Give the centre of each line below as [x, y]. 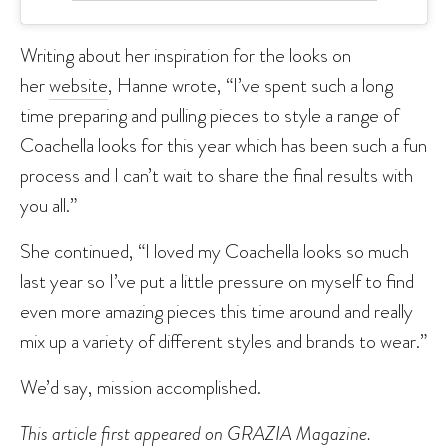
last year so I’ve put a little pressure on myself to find [217, 280]
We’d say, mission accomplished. [140, 386]
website [78, 84]
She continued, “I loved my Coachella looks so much [214, 250]
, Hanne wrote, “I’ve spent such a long [250, 84]
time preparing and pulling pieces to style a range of [209, 114]
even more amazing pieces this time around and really [216, 310]
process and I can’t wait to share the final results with [216, 174]
